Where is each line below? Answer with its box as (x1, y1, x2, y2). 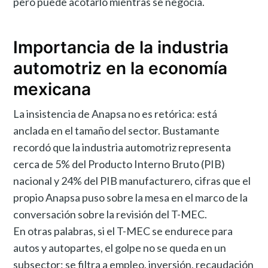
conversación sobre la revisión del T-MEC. (13, 207, 208, 221)
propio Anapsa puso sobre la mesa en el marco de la (13, 190, 248, 204)
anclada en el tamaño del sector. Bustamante (13, 123, 220, 137)
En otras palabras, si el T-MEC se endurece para (13, 224, 233, 237)
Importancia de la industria (13, 37, 229, 58)
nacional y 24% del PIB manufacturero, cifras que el (13, 173, 251, 187)
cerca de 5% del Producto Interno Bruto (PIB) (13, 157, 226, 170)
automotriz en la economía (13, 58, 228, 79)
